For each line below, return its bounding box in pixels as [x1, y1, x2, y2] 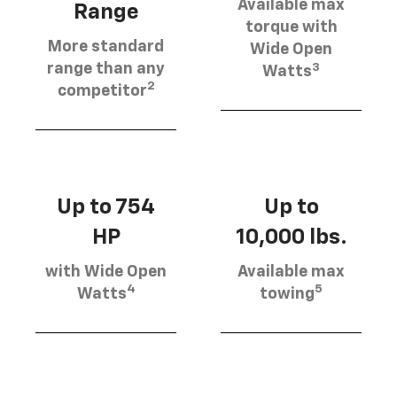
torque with [245, 19, 338, 36]
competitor [57, 82, 147, 99]
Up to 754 [57, 196, 155, 218]
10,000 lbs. [235, 226, 347, 248]
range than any [47, 60, 165, 77]
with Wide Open [45, 263, 167, 280]
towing [260, 285, 315, 302]
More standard [48, 38, 164, 55]
